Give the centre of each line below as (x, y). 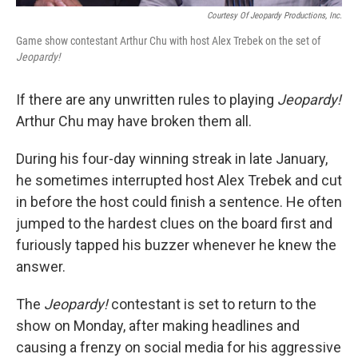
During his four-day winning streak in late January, (172, 158)
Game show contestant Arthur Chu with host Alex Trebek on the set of (168, 40)
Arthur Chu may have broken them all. (134, 121)
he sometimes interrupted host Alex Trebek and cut (179, 180)
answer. (41, 266)
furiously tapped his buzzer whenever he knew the (176, 245)
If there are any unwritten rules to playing (147, 99)
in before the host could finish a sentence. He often (179, 201)
